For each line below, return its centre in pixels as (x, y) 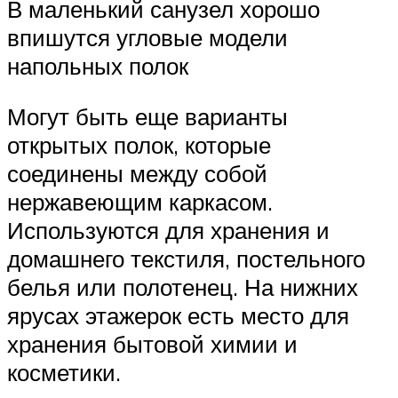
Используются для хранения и (168, 231)
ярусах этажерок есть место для (178, 316)
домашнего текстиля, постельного (186, 259)
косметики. (64, 373)
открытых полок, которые (139, 145)
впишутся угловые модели (147, 37)
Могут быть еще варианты (147, 117)
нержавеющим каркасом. (140, 202)
